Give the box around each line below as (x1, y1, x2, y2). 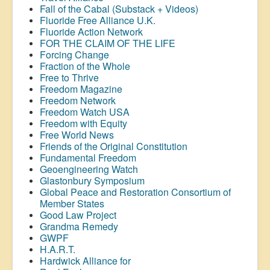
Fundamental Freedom (40, 150, 136, 165)
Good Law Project (40, 207, 116, 222)
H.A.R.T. (40, 242, 75, 256)
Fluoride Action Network (40, 24, 143, 39)
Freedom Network (40, 93, 116, 107)
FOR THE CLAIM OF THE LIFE (40, 36, 175, 50)
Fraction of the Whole (40, 58, 130, 73)
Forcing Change (40, 47, 109, 61)
